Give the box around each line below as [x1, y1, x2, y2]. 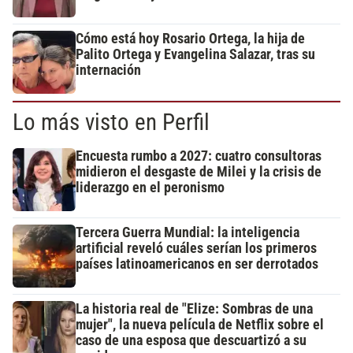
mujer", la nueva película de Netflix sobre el [76, 316, 324, 333]
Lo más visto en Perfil [13, 108, 210, 136]
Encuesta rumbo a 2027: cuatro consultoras [76, 147, 321, 164]
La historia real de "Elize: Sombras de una [76, 300, 313, 317]
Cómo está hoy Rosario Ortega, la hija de [76, 30, 305, 46]
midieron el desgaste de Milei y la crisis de [76, 163, 321, 180]
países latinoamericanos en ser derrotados [76, 255, 318, 272]
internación [76, 61, 141, 78]
